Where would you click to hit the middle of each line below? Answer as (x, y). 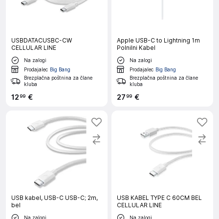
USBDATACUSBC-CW (42, 40)
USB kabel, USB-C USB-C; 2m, (55, 198)
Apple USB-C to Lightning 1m (158, 40)
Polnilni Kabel (136, 48)
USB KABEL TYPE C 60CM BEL (159, 198)
